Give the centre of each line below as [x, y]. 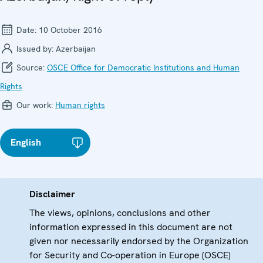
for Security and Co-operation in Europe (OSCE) [130, 255]
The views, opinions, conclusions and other [120, 213]
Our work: [35, 105]
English [26, 143]
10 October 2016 [70, 30]
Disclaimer [52, 194]
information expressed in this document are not [131, 227]
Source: [31, 68]
